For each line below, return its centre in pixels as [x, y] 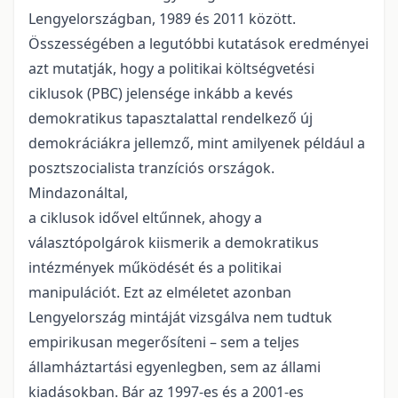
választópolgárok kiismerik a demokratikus [174, 243]
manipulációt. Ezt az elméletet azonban [160, 293]
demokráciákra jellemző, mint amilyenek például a [197, 143]
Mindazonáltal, [78, 193]
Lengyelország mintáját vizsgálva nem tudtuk [180, 318]
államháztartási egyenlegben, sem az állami [175, 367]
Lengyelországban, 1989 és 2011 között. [162, 19]
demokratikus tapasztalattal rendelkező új [171, 119]
